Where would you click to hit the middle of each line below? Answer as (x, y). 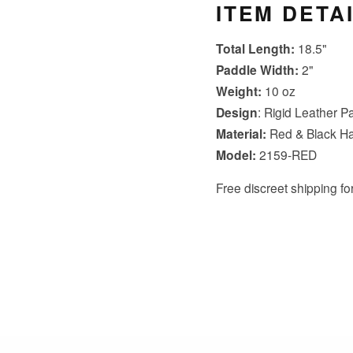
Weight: (238, 91)
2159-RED (286, 154)
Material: (242, 133)
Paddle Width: (257, 69)
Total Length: (255, 48)
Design (236, 112)
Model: (236, 154)
